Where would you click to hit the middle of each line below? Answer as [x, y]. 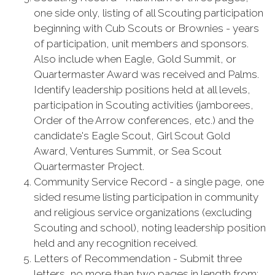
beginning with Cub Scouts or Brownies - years [146, 28]
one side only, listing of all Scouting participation [149, 13]
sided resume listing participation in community [146, 197]
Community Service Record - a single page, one [149, 182]
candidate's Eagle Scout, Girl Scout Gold [132, 136]
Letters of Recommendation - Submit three [138, 258]
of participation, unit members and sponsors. [141, 44]
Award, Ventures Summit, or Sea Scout [128, 151]
